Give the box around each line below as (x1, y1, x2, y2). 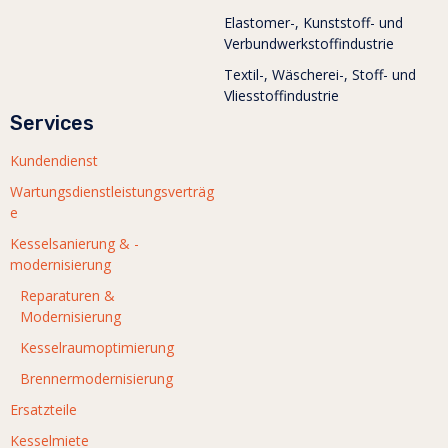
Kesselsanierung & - (10, 233, 139, 253)
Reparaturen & (20, 285, 115, 305)
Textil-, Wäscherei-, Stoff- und (224, 64, 416, 84)
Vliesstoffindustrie (224, 85, 339, 105)
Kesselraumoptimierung (20, 337, 174, 357)
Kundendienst (10, 150, 98, 170)
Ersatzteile (10, 399, 77, 419)
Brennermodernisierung (20, 368, 173, 388)
